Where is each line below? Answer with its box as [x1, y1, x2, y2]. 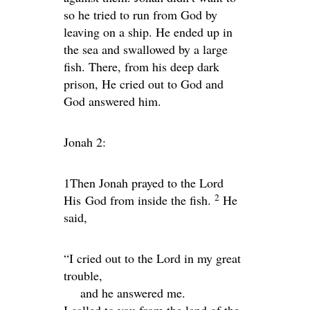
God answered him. [64, 92, 161, 109]
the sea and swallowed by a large [64, 40, 228, 57]
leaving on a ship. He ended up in [64, 23, 232, 40]
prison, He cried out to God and [64, 75, 224, 92]
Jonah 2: [64, 133, 106, 150]
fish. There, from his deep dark [64, 57, 219, 75]
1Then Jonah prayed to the [64, 174, 199, 191]
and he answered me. [80, 284, 185, 301]
